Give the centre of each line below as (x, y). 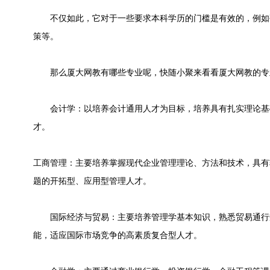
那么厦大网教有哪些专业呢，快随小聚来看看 (126, 73)
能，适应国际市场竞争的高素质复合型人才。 (118, 235)
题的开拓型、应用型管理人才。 (92, 181)
